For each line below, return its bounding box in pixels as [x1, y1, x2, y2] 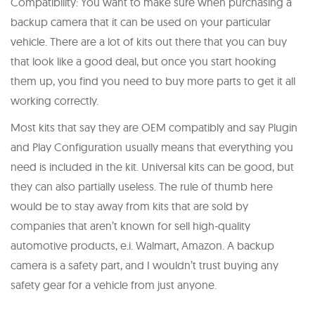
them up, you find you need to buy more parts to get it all [11, 73, 295, 88]
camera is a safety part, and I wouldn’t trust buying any [11, 257, 278, 272]
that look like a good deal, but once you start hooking [11, 53, 276, 68]
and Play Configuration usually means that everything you [11, 139, 293, 154]
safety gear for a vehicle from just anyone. [11, 277, 217, 292]
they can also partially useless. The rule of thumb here [11, 179, 273, 193]
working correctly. [11, 93, 98, 108]
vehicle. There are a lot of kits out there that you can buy [11, 34, 287, 49]
